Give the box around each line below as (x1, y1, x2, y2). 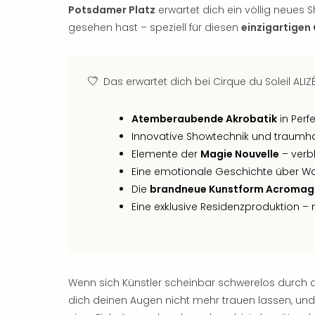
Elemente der (131, 147, 200, 161)
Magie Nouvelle (200, 147, 279, 161)
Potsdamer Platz (68, 3, 155, 17)
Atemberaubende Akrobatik (131, 112, 277, 126)
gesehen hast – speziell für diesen (68, 20, 241, 34)
